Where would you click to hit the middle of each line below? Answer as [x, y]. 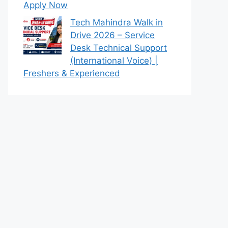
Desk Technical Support [119, 48]
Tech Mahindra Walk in [117, 22]
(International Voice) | [114, 60]
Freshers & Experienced [72, 73]
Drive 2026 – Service [112, 35]
